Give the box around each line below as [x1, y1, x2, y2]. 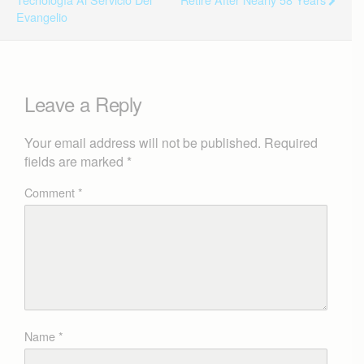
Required [264, 133, 318, 153]
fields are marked [24, 152, 127, 171]
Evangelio [16, 7, 67, 25]
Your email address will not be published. [24, 133, 261, 153]
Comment [24, 184, 78, 201]
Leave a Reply [24, 89, 142, 118]
